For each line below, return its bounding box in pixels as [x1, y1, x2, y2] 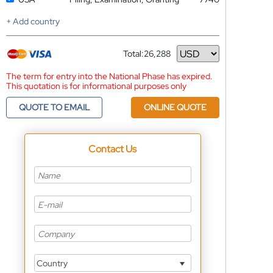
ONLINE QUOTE [143, 102, 207, 113]
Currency [122, 52, 158, 64]
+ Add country [5, 16, 60, 27]
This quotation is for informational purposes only [5, 80, 186, 91]
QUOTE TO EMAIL [18, 102, 90, 113]
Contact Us [88, 143, 137, 155]
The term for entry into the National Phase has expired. [5, 71, 213, 82]
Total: [122, 48, 144, 59]
